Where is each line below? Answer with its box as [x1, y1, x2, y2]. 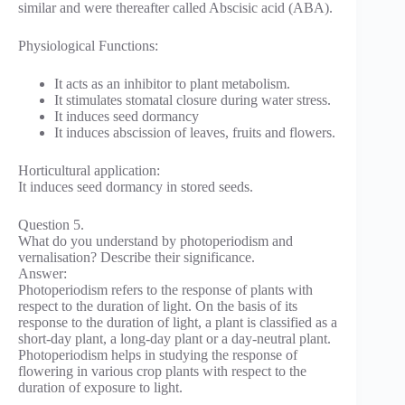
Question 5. [18, 216, 84, 232]
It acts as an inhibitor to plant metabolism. [54, 75, 290, 91]
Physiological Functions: [18, 37, 158, 53]
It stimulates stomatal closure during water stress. [54, 91, 331, 108]
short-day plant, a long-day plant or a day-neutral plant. [18, 330, 331, 346]
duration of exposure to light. [18, 379, 183, 395]
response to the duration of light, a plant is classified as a [18, 314, 337, 330]
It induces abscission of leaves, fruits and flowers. [54, 124, 335, 140]
